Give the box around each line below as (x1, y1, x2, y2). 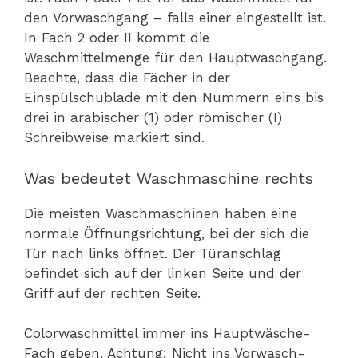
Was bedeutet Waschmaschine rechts (24, 168, 313, 188)
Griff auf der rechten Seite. (24, 284, 201, 301)
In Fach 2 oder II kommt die (24, 30, 209, 46)
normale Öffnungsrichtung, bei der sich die (24, 225, 309, 241)
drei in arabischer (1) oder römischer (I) (24, 109, 282, 126)
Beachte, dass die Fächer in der (24, 70, 230, 86)
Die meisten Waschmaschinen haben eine (24, 205, 297, 221)
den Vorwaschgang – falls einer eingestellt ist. (24, 10, 326, 26)
